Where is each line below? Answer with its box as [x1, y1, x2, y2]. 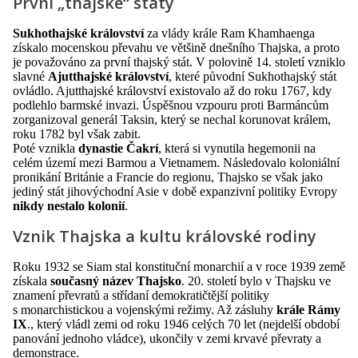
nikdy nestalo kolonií [13, 198, 125, 213]
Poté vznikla [13, 141, 78, 155]
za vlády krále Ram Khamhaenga [144, 26, 315, 40]
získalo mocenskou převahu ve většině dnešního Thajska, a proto [13, 40, 340, 54]
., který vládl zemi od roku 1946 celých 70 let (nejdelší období [27, 316, 340, 331]
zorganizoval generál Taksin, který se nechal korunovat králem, [13, 112, 331, 126]
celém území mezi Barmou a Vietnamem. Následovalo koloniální [13, 155, 340, 169]
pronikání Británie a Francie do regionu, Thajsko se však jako [13, 169, 323, 184]
